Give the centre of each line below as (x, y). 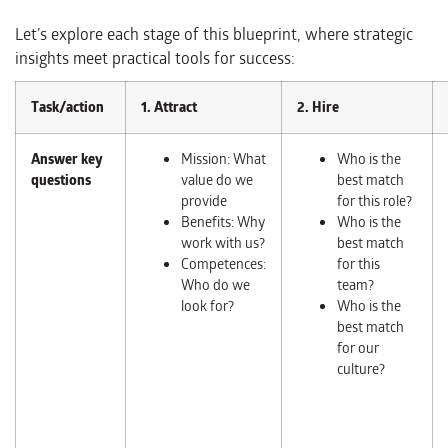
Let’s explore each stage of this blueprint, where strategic (214, 35)
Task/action (67, 107)
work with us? (223, 243)
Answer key (67, 159)
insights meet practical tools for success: (155, 59)
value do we (217, 180)
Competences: (223, 264)
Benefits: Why (223, 222)
